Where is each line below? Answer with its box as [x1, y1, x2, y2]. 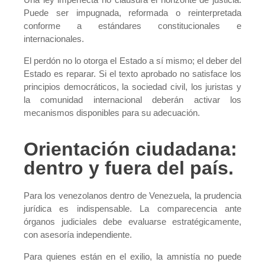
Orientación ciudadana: [24, 138, 237, 160]
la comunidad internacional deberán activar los [24, 94, 241, 105]
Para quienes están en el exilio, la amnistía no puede [24, 251, 241, 261]
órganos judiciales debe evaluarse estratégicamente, [24, 216, 241, 227]
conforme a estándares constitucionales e [24, 21, 241, 31]
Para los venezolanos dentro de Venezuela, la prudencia [24, 190, 241, 201]
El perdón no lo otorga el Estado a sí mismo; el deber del [24, 55, 241, 66]
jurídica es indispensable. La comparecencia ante [24, 203, 241, 214]
